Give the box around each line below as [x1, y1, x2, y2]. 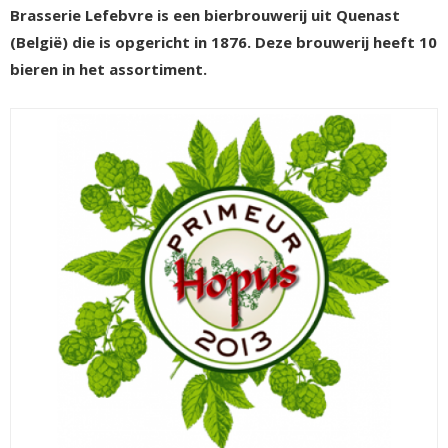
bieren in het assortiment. [10, 59, 207, 79]
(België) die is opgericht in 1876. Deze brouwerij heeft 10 [10, 32, 437, 52]
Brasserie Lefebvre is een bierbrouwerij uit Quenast [10, 5, 400, 25]
